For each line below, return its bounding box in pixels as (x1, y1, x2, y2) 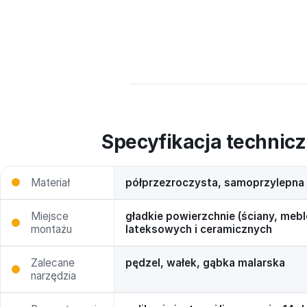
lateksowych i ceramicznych (125, 222, 272, 236)
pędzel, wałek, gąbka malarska (125, 256, 285, 269)
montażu (31, 222, 72, 236)
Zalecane (31, 256, 75, 269)
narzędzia (31, 269, 76, 282)
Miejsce (31, 209, 69, 223)
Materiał (31, 175, 70, 189)
